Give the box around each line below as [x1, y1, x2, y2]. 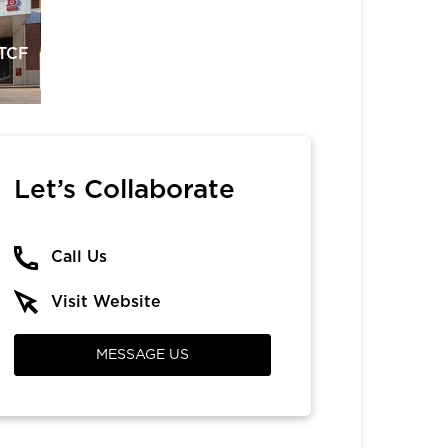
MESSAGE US [96, 348, 190, 363]
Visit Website [51, 293, 162, 310]
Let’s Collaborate [14, 176, 236, 203]
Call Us [51, 248, 108, 265]
